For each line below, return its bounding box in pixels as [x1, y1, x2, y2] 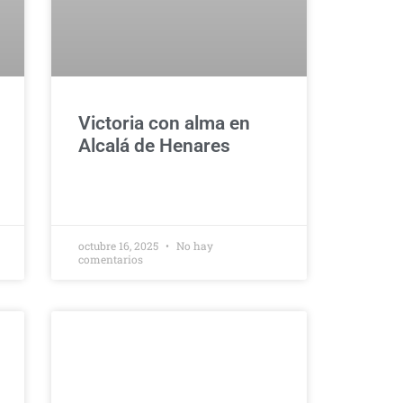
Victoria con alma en [77, 112, 250, 134]
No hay [173, 238, 213, 253]
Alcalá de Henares [77, 135, 230, 157]
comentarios [77, 252, 143, 266]
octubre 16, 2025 [77, 238, 161, 253]
